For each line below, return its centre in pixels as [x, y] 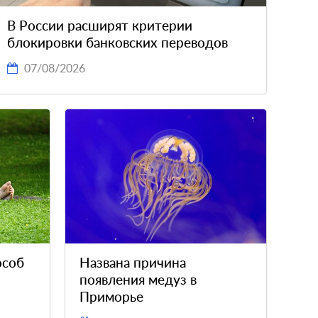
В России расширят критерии [100, 26]
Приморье [111, 297]
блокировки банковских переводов [118, 43]
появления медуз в [138, 280]
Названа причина [133, 263]
